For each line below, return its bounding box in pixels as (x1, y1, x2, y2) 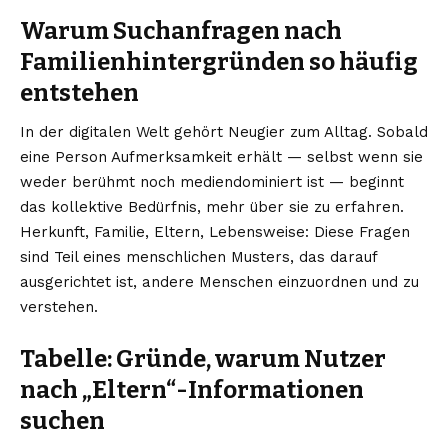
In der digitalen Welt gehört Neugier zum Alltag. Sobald (20, 123, 428, 142)
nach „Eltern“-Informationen (20, 376, 364, 405)
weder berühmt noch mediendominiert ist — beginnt (20, 173, 404, 192)
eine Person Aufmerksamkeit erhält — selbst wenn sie (20, 148, 423, 167)
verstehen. (20, 298, 98, 317)
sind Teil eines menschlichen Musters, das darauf (20, 248, 377, 267)
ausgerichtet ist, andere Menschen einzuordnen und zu (20, 273, 419, 292)
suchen (20, 407, 105, 436)
